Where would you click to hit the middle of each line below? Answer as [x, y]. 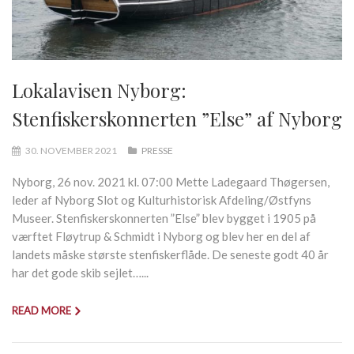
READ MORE [41, 310]
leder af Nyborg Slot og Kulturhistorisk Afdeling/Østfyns [162, 200]
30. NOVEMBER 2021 [71, 150]
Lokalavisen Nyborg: [99, 90]
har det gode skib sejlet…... [80, 272]
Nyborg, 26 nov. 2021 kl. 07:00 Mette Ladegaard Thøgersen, [171, 181]
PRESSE [157, 150]
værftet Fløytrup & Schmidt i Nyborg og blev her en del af [161, 236]
